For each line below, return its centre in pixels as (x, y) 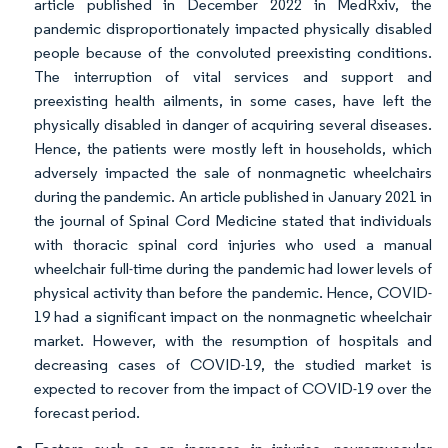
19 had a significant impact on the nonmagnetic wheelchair (233, 316)
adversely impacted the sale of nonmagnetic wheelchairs (233, 172)
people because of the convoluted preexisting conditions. (233, 52)
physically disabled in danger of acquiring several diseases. (233, 124)
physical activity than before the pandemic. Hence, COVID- (233, 292)
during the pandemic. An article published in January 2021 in (233, 196)
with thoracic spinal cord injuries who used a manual (233, 244)
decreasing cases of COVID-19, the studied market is (233, 364)
